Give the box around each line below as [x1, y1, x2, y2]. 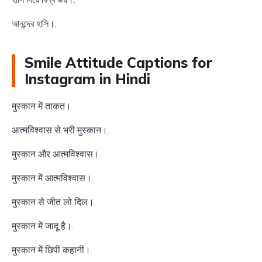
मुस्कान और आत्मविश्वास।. [12, 148, 101, 160]
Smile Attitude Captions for [25, 54, 212, 71]
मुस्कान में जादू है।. [12, 220, 74, 232]
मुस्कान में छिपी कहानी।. [12, 244, 92, 256]
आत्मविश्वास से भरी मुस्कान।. [12, 124, 109, 136]
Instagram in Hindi [25, 70, 150, 88]
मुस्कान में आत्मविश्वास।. [12, 172, 94, 184]
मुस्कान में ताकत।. [12, 100, 73, 112]
